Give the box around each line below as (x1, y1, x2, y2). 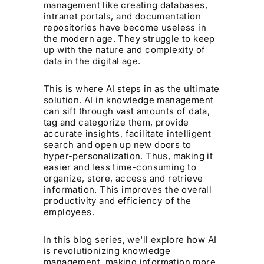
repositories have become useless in (44, 22, 207, 34)
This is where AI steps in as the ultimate (44, 83, 220, 95)
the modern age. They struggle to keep (44, 33, 215, 45)
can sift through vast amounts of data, (44, 105, 210, 117)
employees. (44, 206, 95, 218)
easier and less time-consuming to (44, 161, 197, 173)
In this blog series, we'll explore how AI (44, 234, 217, 246)
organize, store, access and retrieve (44, 173, 203, 184)
